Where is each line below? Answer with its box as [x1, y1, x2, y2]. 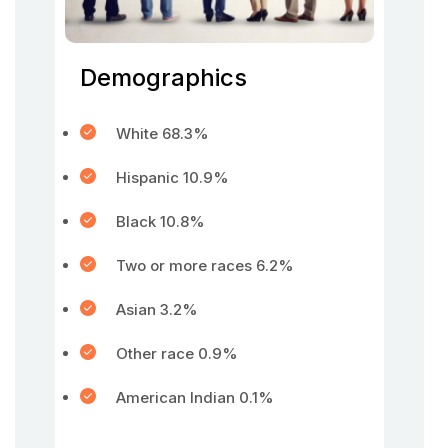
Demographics [80, 63, 247, 92]
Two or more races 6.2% [116, 256, 294, 275]
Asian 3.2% [116, 300, 198, 319]
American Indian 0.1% [116, 388, 274, 407]
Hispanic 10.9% [116, 168, 229, 187]
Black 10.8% [116, 212, 205, 231]
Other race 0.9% [116, 344, 238, 363]
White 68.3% [116, 124, 209, 143]
